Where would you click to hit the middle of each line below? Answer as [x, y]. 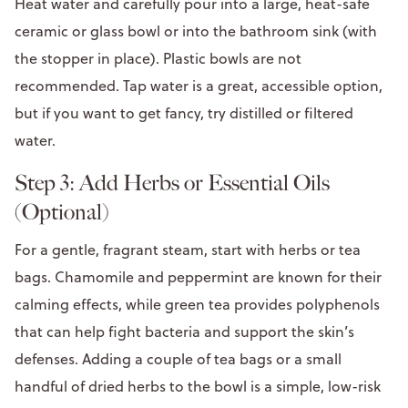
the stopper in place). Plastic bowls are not [158, 58]
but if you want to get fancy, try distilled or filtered [184, 112]
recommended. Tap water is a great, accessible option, [199, 85]
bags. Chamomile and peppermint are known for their [198, 276]
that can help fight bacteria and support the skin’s [184, 331]
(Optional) [64, 212]
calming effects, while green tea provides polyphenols [197, 304]
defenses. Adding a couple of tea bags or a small [178, 358]
